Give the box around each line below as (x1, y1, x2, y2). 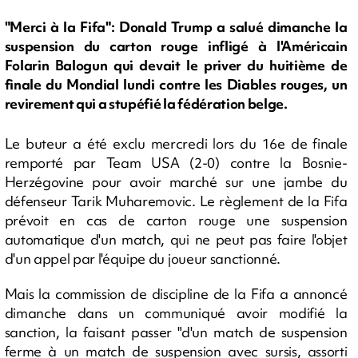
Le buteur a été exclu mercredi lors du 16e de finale (4, 134, 348, 153)
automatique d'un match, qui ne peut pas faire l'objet (4, 230, 348, 249)
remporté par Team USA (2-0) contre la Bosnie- (4, 153, 348, 172)
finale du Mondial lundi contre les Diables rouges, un (4, 75, 348, 94)
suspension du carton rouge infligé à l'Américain (4, 37, 348, 56)
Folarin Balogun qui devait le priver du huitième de (4, 56, 348, 75)
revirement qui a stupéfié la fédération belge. (4, 94, 288, 113)
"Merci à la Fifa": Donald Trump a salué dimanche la (4, 18, 348, 37)
